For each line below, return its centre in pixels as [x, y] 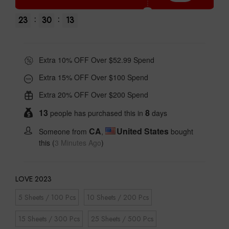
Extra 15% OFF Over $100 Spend [94, 77]
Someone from [64, 131]
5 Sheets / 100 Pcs [47, 197]
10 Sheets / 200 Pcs [118, 197]
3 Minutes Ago [78, 142]
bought [181, 131]
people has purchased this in [97, 113]
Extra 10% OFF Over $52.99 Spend [97, 60]
